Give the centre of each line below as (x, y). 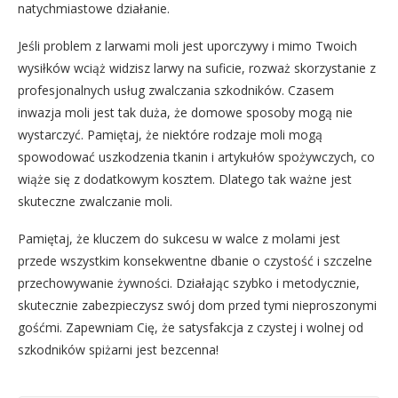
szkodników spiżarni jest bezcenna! (118, 350)
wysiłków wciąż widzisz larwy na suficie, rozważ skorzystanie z (197, 68)
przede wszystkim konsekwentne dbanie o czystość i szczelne (195, 261)
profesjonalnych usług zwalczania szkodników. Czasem (176, 91)
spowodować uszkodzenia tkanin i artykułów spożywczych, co (196, 157)
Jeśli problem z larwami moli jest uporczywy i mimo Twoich (187, 46)
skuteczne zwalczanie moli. (95, 202)
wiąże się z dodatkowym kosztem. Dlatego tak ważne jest (185, 179)
